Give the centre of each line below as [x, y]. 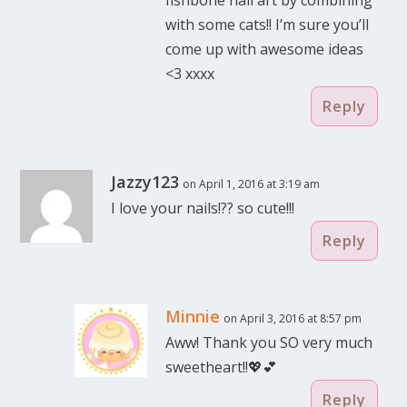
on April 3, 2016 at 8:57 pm [293, 318]
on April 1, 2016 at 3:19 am [252, 184]
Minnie [193, 316]
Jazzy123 [145, 181]
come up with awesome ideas [265, 49]
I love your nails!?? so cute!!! [203, 208]
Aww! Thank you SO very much [269, 342]
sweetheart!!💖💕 [222, 367]
